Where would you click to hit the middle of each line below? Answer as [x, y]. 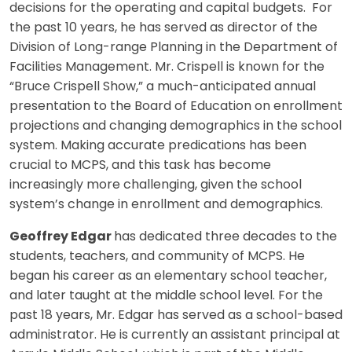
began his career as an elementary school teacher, [168, 276]
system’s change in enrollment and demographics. [166, 205]
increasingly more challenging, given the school [156, 185]
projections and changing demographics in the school [176, 126]
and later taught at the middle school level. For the [166, 296]
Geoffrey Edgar [62, 237]
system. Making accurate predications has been [158, 146]
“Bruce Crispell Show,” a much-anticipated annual [163, 87]
